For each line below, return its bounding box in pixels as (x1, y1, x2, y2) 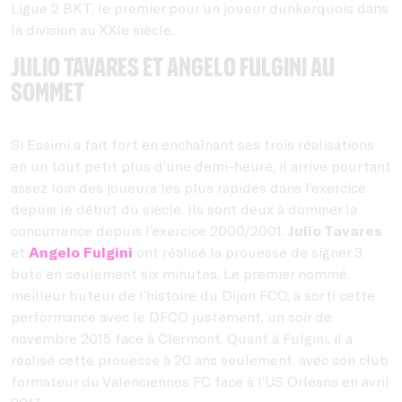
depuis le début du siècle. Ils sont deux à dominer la (11, 199, 357, 217)
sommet (11, 78, 84, 105)
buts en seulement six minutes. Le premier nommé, (11, 264, 350, 282)
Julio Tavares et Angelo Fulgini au (11, 53, 335, 80)
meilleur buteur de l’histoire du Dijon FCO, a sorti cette (11, 285, 375, 303)
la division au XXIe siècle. (11, 20, 174, 38)
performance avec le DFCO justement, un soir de (11, 307, 332, 325)
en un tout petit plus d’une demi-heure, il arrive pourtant (11, 156, 391, 174)
